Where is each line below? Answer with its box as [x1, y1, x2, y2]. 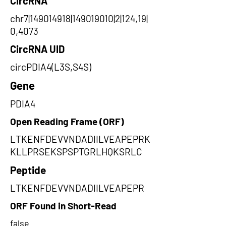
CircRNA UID [10, 43, 65, 55]
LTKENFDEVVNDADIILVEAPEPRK [10, 133, 150, 145]
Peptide [10, 163, 46, 176]
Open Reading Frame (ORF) [10, 116, 124, 127]
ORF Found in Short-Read [10, 200, 117, 211]
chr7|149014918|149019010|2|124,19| [10, 13, 148, 24]
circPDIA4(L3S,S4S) [10, 61, 91, 73]
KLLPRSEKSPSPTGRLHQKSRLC [10, 146, 142, 157]
